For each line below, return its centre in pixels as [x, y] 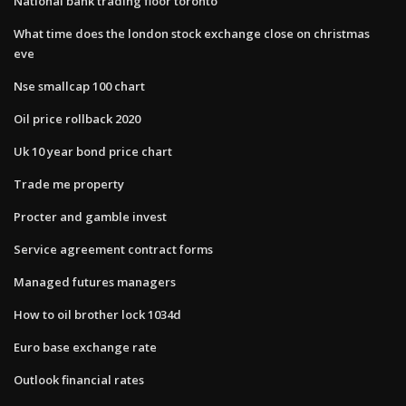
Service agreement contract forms [113, 249]
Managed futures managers [95, 281]
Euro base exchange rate [85, 347]
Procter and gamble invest [90, 216]
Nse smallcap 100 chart [79, 86]
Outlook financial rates [79, 379]
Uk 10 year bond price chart [93, 151]
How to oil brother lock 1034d [97, 314]
